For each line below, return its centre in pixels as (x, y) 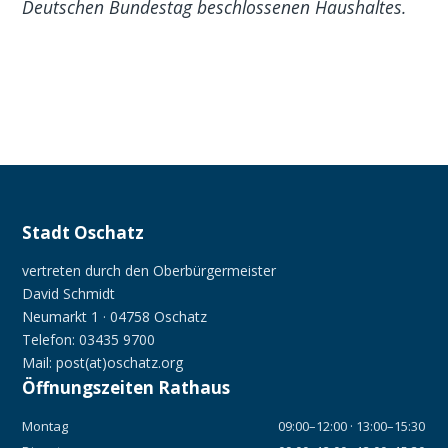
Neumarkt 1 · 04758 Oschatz (115, 316)
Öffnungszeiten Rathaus (126, 387)
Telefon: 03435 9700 (89, 339)
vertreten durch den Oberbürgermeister (149, 270)
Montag (45, 425)
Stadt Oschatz (83, 232)
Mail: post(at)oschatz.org (103, 362)
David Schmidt (69, 293)
